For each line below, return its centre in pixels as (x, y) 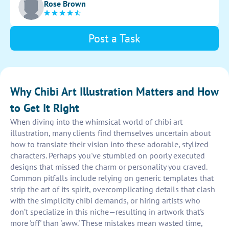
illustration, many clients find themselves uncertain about (110, 133)
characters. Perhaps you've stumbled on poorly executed (108, 156)
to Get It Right (45, 108)
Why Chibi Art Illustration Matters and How (114, 92)
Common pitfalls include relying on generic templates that (112, 178)
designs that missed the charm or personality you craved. (109, 167)
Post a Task (114, 39)
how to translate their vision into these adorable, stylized (109, 144)
